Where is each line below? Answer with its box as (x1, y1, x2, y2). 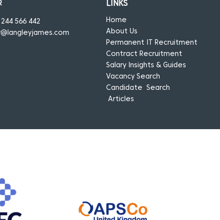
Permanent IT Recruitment (106, 39, 198, 46)
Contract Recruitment (106, 51, 183, 57)
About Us (106, 28, 138, 35)
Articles (108, 96, 135, 103)
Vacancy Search (106, 73, 161, 80)
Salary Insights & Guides (106, 62, 187, 69)
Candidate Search (106, 84, 170, 91)
